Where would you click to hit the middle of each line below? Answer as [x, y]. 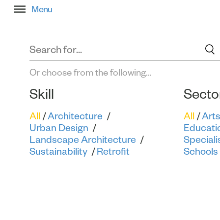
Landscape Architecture [83, 139]
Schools [201, 151]
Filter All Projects [49, 7]
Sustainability [58, 151]
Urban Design [59, 128]
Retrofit [113, 151]
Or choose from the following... [91, 72]
